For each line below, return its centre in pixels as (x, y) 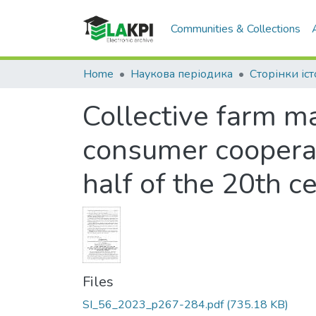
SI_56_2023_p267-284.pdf (153, 305)
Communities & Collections (236, 29)
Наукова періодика (182, 74)
